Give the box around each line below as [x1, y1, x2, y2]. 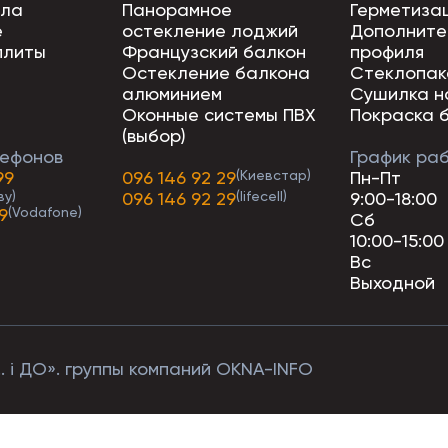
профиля [350, 41, 424, 62]
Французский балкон [122, 41, 306, 62]
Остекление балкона [122, 62, 310, 83]
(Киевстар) [236, 167, 311, 183]
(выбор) [122, 125, 186, 146]
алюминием [122, 83, 222, 104]
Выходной [350, 272, 435, 293]
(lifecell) [236, 188, 287, 204]
